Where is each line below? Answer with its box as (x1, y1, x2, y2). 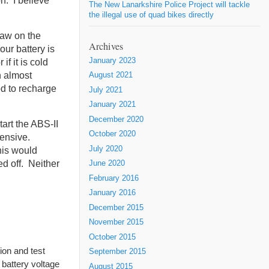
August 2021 (89, 71, 133, 79)
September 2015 (89, 247, 146, 256)
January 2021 (89, 100, 136, 109)
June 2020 (89, 159, 125, 168)
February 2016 (89, 174, 139, 183)
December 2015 (89, 203, 144, 212)
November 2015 (89, 218, 144, 226)
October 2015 (89, 232, 136, 241)
